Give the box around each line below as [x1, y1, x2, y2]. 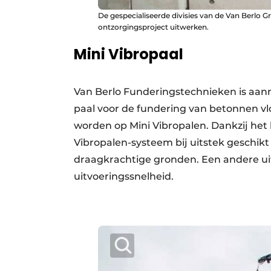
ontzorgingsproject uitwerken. [98, 22, 209, 32]
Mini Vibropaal [74, 44, 183, 65]
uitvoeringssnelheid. [74, 171, 174, 183]
